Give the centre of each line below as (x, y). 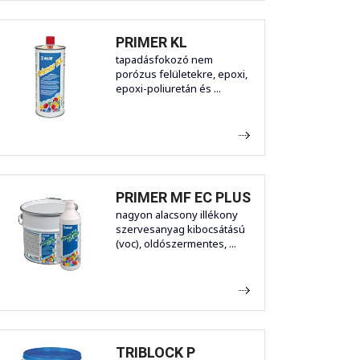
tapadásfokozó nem (164, 60)
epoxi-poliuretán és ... (168, 89)
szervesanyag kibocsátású (180, 229)
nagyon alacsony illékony (177, 215)
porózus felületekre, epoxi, (182, 74)
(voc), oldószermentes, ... (176, 244)
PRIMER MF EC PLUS (183, 198)
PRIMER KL (151, 43)
